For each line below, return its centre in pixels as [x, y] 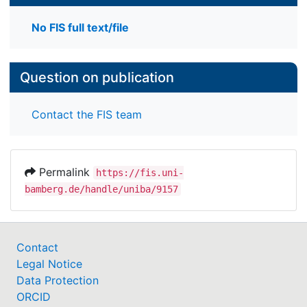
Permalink [64, 172]
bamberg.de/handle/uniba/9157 [101, 189]
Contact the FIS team [87, 114]
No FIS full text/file [80, 28]
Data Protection [58, 280]
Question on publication [97, 78]
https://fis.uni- [140, 172]
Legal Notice [49, 263]
